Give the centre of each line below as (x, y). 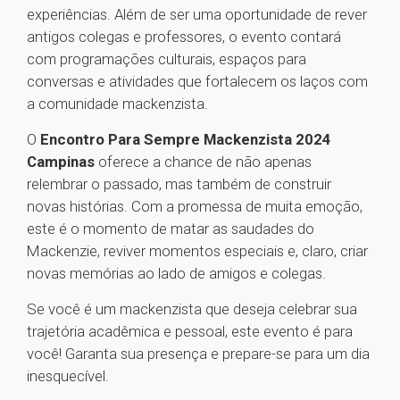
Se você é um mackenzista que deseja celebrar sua (192, 309)
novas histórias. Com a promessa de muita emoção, (195, 207)
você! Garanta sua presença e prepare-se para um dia (198, 354)
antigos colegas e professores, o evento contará (184, 37)
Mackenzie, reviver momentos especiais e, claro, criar (197, 251)
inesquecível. (68, 376)
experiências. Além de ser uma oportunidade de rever (197, 15)
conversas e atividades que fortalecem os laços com (197, 82)
